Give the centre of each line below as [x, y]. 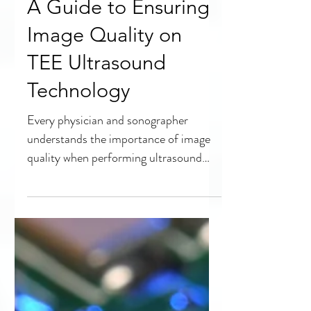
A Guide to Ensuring [118, 194]
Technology [78, 277]
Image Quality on [104, 222]
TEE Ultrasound [96, 250]
